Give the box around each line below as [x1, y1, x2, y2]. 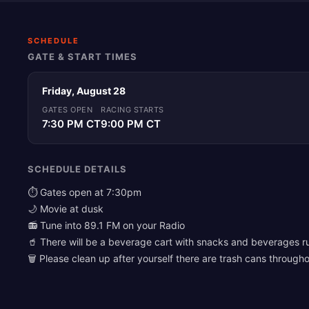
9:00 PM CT [101, 117, 161, 130]
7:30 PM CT [42, 117, 101, 130]
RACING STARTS [101, 105, 164, 114]
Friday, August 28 [42, 85, 126, 97]
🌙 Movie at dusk [28, 203, 103, 215]
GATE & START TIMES [28, 51, 137, 62]
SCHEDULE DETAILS [28, 163, 127, 175]
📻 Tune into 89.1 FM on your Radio [28, 219, 185, 231]
